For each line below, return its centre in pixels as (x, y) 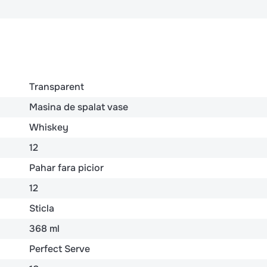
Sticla (42, 208)
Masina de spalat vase (79, 107)
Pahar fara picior (66, 167)
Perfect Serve (60, 249)
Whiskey (49, 127)
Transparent (57, 86)
